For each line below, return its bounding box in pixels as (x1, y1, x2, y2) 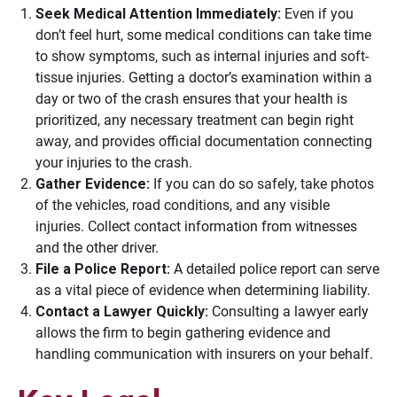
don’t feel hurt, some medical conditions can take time (35, 27, 371, 43)
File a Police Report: (35, 261, 170, 277)
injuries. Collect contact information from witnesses (35, 218, 357, 235)
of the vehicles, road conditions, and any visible (35, 197, 330, 214)
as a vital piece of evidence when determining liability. (35, 282, 370, 299)
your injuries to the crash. (35, 154, 192, 171)
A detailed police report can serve (170, 261, 379, 277)
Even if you (281, 5, 354, 22)
